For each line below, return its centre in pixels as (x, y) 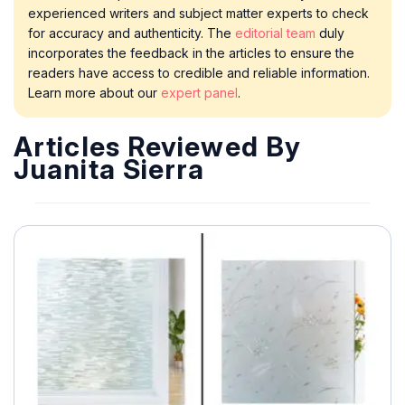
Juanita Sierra (109, 170)
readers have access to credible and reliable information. (199, 73)
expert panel (199, 93)
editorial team (275, 33)
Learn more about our (94, 93)
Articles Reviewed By (158, 147)
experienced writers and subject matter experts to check (198, 14)
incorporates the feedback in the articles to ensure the (191, 53)
